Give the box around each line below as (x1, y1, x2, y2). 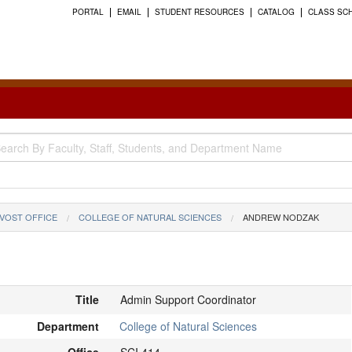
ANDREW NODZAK (243, 210, 319, 223)
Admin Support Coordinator (119, 291, 256, 307)
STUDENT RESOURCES (155, 6, 244, 17)
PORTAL (72, 6, 104, 17)
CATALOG (258, 6, 295, 17)
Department (36, 318, 99, 335)
